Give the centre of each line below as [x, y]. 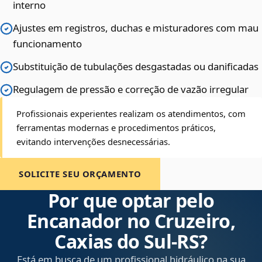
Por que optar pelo [131, 201]
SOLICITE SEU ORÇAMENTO [80, 174]
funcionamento [47, 44]
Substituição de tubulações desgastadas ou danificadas [136, 67]
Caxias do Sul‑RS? [131, 242]
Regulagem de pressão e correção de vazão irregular [131, 89]
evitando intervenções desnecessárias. [93, 142]
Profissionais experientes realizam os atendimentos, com [131, 114]
